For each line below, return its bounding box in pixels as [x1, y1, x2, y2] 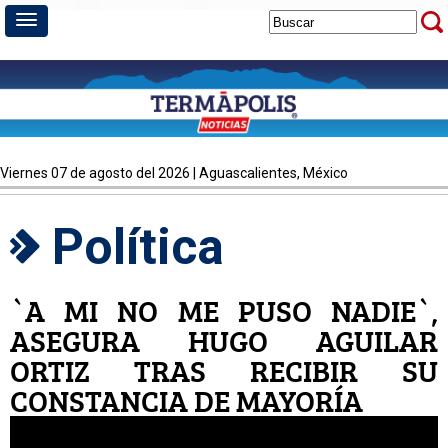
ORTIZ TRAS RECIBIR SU [10, 350, 438, 391]
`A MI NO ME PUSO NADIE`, [10, 290, 438, 331]
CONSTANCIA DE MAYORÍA [10, 380, 363, 421]
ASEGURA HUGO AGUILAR [10, 320, 438, 361]
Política [40, 218, 224, 276]
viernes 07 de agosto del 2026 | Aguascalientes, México [9, 165, 348, 181]
